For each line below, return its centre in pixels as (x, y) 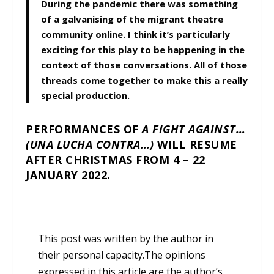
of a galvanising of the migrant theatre (132, 19)
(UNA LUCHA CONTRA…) (90, 144)
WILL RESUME (195, 144)
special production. (86, 95)
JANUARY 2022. (68, 175)
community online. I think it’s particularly (136, 34)
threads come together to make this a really (145, 80)
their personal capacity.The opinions (122, 255)
